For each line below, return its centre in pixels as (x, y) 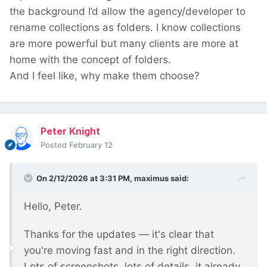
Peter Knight (70, 131)
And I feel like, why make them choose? (105, 76)
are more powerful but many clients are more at (124, 44)
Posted (55, 145)
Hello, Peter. (53, 207)
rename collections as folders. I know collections (125, 28)
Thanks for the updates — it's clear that (119, 235)
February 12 (91, 145)
